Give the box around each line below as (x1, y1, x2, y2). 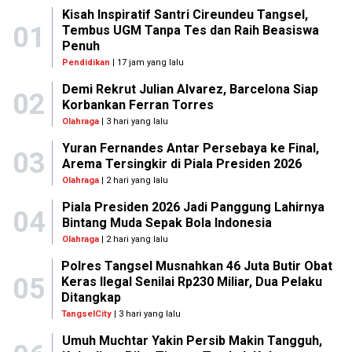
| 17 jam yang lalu (109, 57, 184, 68)
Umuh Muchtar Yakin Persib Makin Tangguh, (61, 333, 322, 348)
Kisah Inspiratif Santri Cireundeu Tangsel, (61, 7, 308, 22)
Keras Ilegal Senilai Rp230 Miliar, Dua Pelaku (61, 274, 323, 289)
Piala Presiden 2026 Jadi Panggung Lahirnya (61, 200, 324, 214)
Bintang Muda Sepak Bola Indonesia (61, 215, 272, 230)
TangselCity (61, 309, 112, 319)
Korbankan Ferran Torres (61, 97, 214, 112)
